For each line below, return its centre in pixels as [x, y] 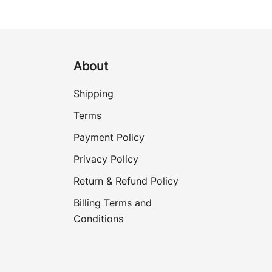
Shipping [93, 93]
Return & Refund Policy [126, 181]
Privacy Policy [106, 159]
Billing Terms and [113, 202]
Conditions [98, 218]
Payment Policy [109, 137]
